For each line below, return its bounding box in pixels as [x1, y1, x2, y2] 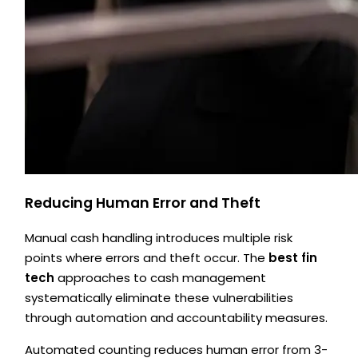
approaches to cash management [54, 268, 267, 286]
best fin [268, 249, 318, 266]
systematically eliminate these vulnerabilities [25, 288, 294, 306]
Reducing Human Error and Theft [25, 193, 261, 213]
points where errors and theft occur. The [25, 249, 269, 266]
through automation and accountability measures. [25, 308, 328, 326]
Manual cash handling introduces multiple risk [25, 229, 293, 246]
